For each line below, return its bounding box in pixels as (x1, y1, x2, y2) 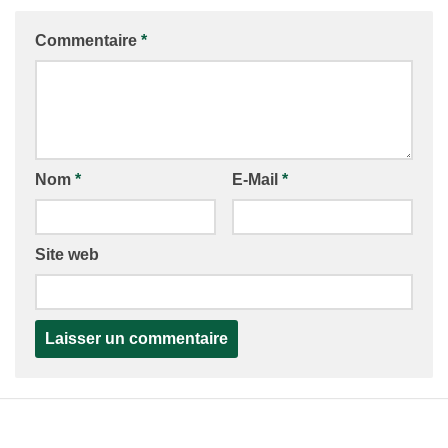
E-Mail (231, 171, 282, 189)
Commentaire (35, 32, 141, 50)
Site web (35, 246, 99, 264)
